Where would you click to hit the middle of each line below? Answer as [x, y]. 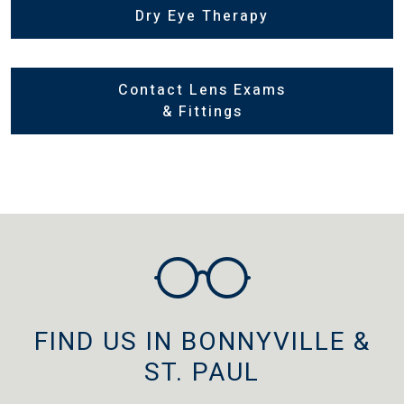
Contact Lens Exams [202, 90]
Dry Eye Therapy [202, 16]
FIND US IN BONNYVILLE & [202, 342]
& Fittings [202, 111]
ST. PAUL [202, 372]
